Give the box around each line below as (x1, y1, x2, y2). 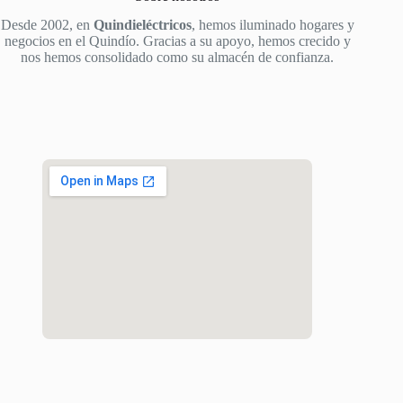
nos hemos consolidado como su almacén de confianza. (21, 49, 335, 66)
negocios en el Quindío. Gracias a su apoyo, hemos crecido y (4, 33, 351, 49)
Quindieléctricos (93, 17, 192, 33)
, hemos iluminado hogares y (191, 17, 354, 33)
